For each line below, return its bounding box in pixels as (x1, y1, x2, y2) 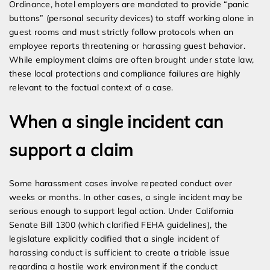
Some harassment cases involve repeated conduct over (9, 178, 233, 189)
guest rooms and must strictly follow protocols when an (9, 27, 234, 38)
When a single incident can (9, 111, 224, 133)
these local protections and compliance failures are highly (9, 68, 240, 80)
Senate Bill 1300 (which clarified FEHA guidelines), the (9, 219, 228, 231)
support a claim (9, 139, 134, 161)
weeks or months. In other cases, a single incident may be (9, 192, 243, 203)
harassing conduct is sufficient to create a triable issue (9, 247, 230, 259)
